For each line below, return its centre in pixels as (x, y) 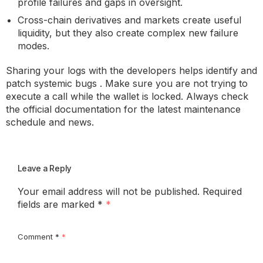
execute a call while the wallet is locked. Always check (127, 96)
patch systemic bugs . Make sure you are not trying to (127, 83)
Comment (36, 236)
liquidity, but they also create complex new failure (128, 33)
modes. (33, 45)
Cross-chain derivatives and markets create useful (129, 20)
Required (222, 191)
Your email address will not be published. (109, 191)
